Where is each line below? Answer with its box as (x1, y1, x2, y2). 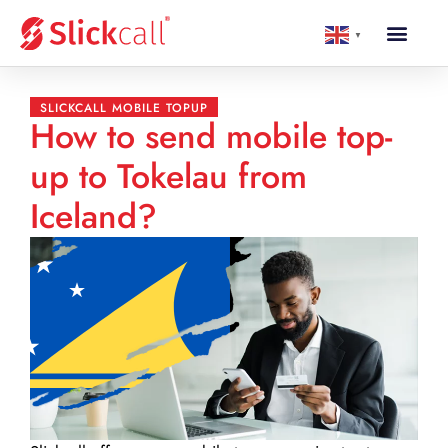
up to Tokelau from (30, 152, 307, 201)
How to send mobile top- (30, 112, 392, 161)
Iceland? (30, 192, 157, 241)
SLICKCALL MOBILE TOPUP (40, 99, 208, 117)
